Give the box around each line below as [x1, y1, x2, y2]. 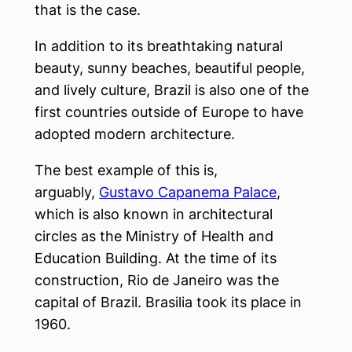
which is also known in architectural [35, 206, 273, 222]
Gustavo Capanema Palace [99, 184, 277, 200]
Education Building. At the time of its [35, 250, 277, 266]
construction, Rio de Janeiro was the [35, 272, 279, 288]
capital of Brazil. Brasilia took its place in [35, 294, 302, 310]
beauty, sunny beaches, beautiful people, [35, 60, 305, 76]
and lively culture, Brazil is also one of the [35, 82, 309, 98]
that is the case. [35, 2, 141, 18]
